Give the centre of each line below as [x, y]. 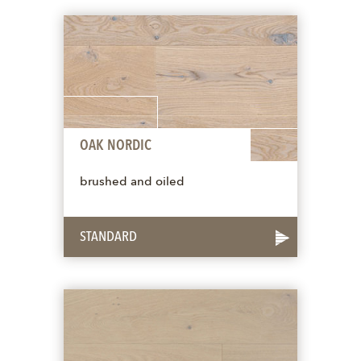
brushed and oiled [132, 183]
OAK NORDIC [116, 146]
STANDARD [108, 237]
